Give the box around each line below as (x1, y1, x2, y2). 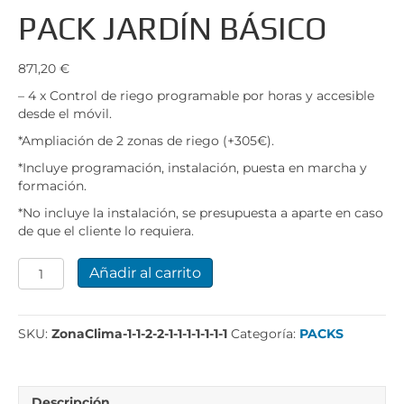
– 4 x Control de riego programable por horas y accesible (18, 87, 374, 104)
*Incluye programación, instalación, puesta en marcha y (18, 160, 367, 176)
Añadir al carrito (88, 264, 201, 281)
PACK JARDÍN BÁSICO (18, 9, 326, 47)
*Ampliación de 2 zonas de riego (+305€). (18, 133, 274, 149)
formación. (18, 178, 87, 194)
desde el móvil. (18, 106, 112, 122)
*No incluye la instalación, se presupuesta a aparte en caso (18, 205, 383, 221)
